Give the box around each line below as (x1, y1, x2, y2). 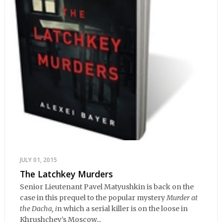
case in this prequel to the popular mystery (20, 193, 166, 203)
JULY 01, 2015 (20, 155, 57, 164)
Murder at (166, 193, 198, 203)
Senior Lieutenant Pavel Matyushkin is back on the (20, 182, 194, 192)
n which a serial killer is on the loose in (57, 204, 188, 214)
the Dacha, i (20, 204, 57, 214)
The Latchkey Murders (20, 167, 113, 180)
